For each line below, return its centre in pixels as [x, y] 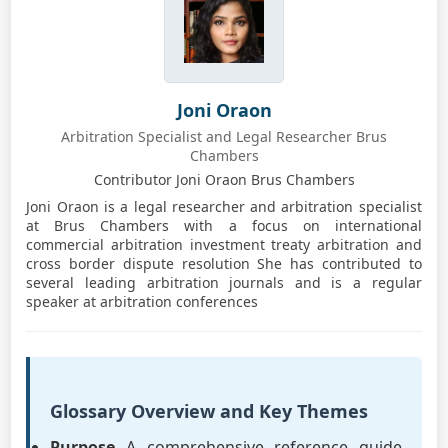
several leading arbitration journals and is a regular [224, 282]
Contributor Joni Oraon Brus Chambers [224, 179]
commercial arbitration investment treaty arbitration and [224, 244]
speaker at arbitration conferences [142, 301]
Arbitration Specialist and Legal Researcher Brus [224, 136]
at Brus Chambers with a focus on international [224, 225]
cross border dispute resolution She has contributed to [224, 263]
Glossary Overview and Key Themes [209, 411]
